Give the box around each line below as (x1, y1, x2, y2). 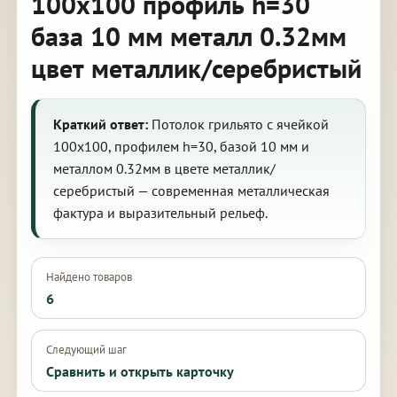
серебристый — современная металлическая (52, 182, 330, 199)
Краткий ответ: (52, 115, 148, 133)
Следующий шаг (45, 342, 127, 357)
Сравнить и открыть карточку (45, 362, 234, 380)
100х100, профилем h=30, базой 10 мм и (52, 137, 309, 155)
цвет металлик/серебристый (30, 51, 362, 85)
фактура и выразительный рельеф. (52, 204, 268, 222)
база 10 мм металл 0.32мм (30, 19, 346, 53)
